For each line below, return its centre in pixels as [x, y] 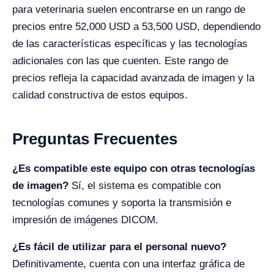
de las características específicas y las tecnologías [130, 43]
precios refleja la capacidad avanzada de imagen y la [133, 78]
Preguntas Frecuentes [95, 139]
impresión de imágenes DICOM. [85, 220]
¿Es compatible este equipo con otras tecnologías [134, 168]
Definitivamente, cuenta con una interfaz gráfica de [128, 264]
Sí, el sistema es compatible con [146, 185]
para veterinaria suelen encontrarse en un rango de [129, 9]
